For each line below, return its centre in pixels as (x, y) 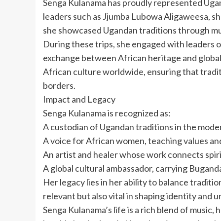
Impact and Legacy (79, 99)
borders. (59, 85)
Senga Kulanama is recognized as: (107, 113)
